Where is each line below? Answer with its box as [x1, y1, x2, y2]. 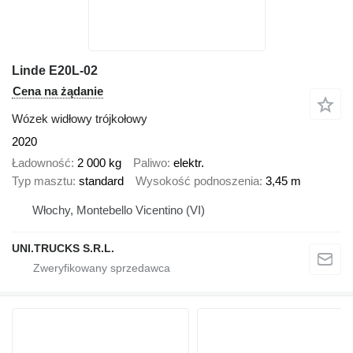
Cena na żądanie [13, 84, 103, 98]
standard [79, 173, 124, 188]
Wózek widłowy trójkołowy [12, 112, 147, 126]
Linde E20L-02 [12, 64, 98, 78]
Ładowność [12, 155, 71, 169]
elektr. [173, 155, 204, 169]
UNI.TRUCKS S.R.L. [12, 242, 114, 255]
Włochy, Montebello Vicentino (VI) [32, 203, 205, 217]
